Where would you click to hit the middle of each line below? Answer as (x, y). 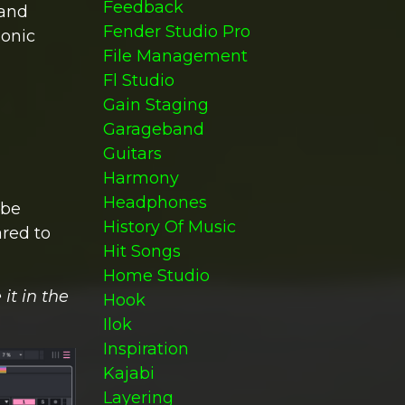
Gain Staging (155, 105)
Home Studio (156, 276)
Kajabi (128, 373)
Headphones (155, 202)
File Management (175, 56)
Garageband (153, 129)
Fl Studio (138, 80)
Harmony (141, 178)
